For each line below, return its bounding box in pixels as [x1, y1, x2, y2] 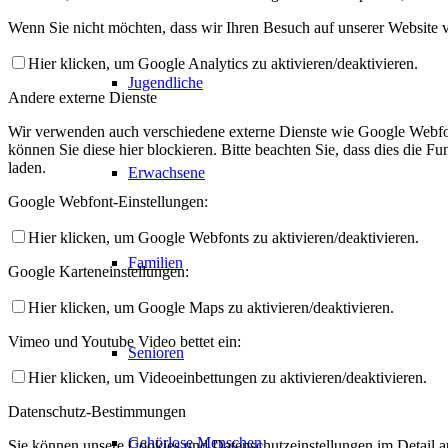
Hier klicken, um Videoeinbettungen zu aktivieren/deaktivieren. [28, 369, 427, 386]
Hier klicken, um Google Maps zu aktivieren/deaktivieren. [28, 299, 394, 316]
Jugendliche [128, 74, 203, 91]
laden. [8, 159, 46, 176]
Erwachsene [128, 164, 205, 181]
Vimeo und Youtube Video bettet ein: [8, 333, 241, 350]
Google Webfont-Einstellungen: [8, 193, 208, 210]
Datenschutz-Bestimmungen [8, 403, 186, 420]
